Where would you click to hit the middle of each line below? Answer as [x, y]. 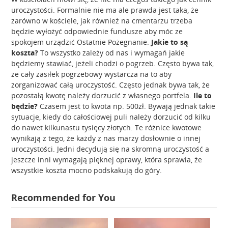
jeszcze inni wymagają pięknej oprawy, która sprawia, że [107, 160]
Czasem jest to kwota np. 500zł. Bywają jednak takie [127, 106]
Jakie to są [170, 42]
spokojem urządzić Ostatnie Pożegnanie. [81, 42]
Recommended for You [64, 198]
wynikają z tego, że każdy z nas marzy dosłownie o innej [106, 138]
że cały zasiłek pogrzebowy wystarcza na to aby [92, 74]
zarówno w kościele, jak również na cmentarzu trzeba [102, 21]
